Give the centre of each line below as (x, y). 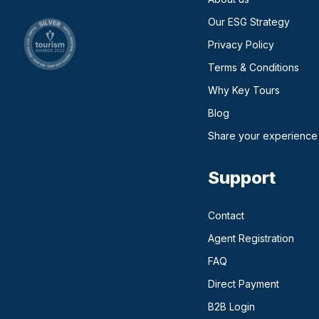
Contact (226, 215)
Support (242, 178)
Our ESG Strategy (249, 22)
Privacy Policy (241, 45)
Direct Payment (244, 284)
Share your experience (263, 136)
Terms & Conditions (253, 67)
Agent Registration (251, 238)
